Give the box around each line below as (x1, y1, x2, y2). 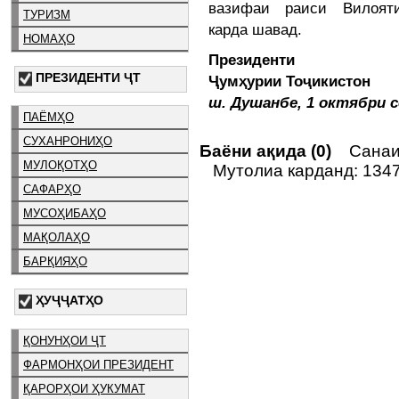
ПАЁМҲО (23, 110, 74, 125)
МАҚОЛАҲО (23, 231, 90, 245)
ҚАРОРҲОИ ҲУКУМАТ (23, 381, 145, 395)
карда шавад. (208, 20, 302, 38)
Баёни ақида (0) (199, 142, 331, 160)
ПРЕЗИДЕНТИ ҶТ (36, 69, 141, 85)
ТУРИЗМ (23, 7, 70, 21)
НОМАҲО (23, 31, 75, 45)
